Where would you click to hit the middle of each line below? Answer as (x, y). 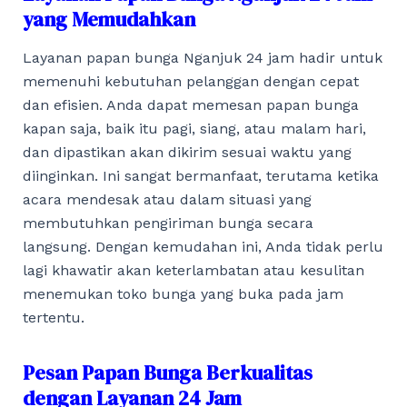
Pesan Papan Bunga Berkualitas (167, 373)
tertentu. (53, 318)
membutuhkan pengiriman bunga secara (168, 223)
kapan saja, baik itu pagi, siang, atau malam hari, (194, 129)
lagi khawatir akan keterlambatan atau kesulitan (193, 271)
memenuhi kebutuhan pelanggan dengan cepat (190, 82)
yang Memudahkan (109, 19)
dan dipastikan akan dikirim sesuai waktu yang (187, 153)
